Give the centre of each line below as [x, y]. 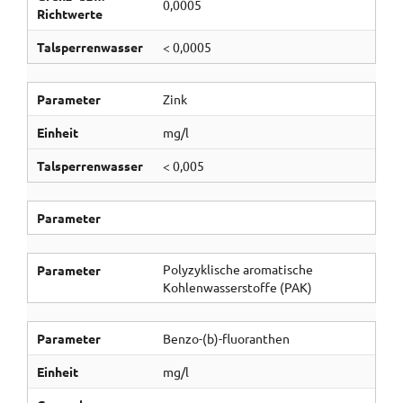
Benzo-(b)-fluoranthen [226, 338]
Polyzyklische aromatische [237, 269]
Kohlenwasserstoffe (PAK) [237, 287]
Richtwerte [69, 13]
